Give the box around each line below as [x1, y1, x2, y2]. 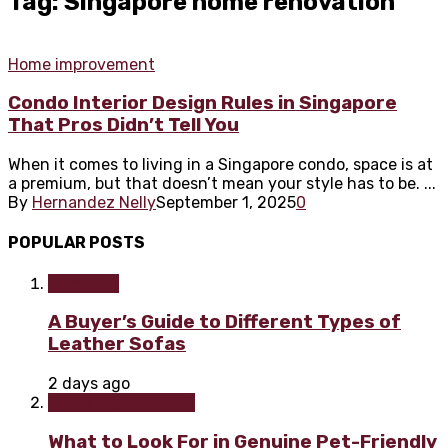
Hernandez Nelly [32, 193, 156, 213]
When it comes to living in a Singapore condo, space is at [8, 155, 433, 175]
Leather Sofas [48, 333, 186, 356]
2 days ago [48, 374, 130, 394]
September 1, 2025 [156, 193, 296, 213]
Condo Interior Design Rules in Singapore [8, 92, 397, 115]
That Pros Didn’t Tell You [8, 114, 239, 137]
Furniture [48, 273, 119, 293]
